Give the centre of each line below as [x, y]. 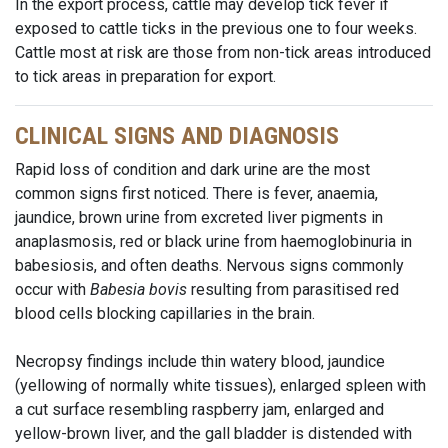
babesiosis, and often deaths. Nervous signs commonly [209, 265]
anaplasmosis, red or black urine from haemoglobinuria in [213, 241]
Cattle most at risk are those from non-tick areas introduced [223, 52]
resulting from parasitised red [293, 289]
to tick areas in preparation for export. [145, 76]
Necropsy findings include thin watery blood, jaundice [200, 361]
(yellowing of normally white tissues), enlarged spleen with [220, 385]
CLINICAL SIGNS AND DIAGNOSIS [177, 136]
